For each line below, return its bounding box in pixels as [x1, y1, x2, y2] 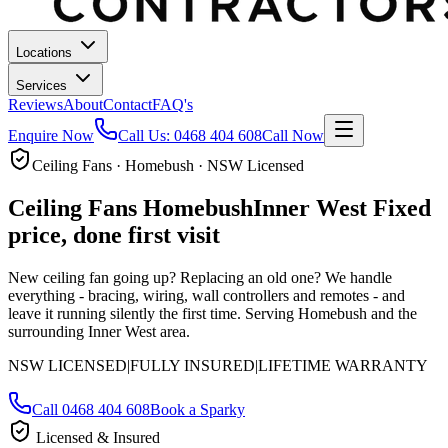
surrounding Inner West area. [8, 322, 190, 340]
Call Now [262, 127, 324, 144]
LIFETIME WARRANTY [258, 356, 428, 374]
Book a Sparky [150, 400, 245, 418]
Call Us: [118, 127, 174, 144]
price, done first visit [8, 221, 220, 248]
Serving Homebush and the [241, 304, 417, 322]
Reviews [8, 96, 63, 113]
